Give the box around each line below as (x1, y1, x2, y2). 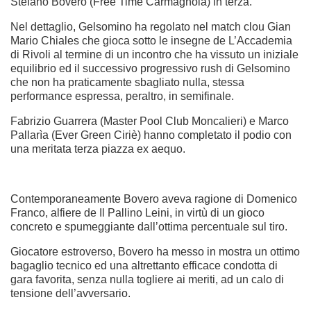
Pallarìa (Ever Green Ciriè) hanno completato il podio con (10, 129, 292, 142)
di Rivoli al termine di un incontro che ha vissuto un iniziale (10, 49, 299, 61)
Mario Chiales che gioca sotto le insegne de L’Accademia (10, 35, 292, 47)
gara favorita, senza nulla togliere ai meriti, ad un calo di (10, 274, 284, 286)
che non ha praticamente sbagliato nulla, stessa (10, 76, 244, 89)
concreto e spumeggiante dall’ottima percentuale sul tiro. (10, 221, 287, 233)
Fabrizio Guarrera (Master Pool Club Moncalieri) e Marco (10, 115, 289, 128)
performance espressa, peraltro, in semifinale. (10, 90, 234, 103)
